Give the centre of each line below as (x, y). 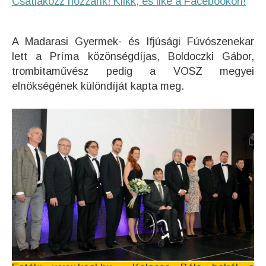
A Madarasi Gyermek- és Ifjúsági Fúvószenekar (133, 42)
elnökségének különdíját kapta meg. (98, 86)
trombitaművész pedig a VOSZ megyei (133, 71)
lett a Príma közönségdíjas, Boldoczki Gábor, (133, 56)
